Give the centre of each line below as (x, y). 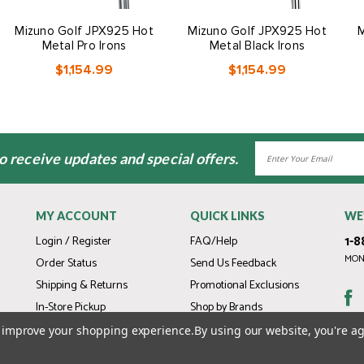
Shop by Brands (226, 308)
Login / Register (74, 242)
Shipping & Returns (82, 286)
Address (276, 167)
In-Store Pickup (71, 308)
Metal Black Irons (257, 45)
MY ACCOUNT (76, 216)
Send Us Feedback (233, 264)
